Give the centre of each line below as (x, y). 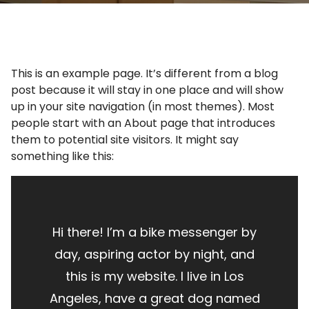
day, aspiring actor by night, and (154, 254)
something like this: (62, 156)
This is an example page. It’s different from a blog (144, 73)
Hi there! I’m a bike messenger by (154, 232)
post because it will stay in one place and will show (147, 90)
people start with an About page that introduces (143, 123)
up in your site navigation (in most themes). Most (143, 107)
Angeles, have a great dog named (154, 298)
